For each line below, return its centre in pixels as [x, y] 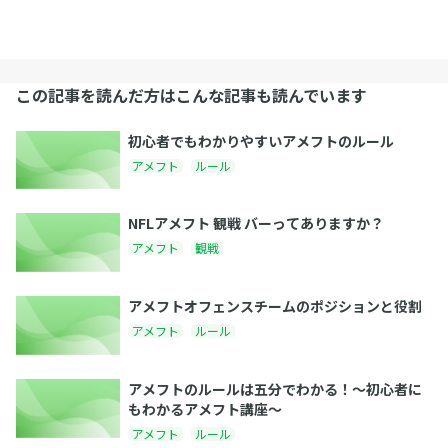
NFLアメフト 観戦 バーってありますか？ [256, 223]
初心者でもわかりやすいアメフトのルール [261, 140]
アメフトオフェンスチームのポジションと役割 [275, 306]
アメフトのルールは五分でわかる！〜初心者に [275, 388]
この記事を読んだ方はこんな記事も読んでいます [191, 94]
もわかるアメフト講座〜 [205, 408]
